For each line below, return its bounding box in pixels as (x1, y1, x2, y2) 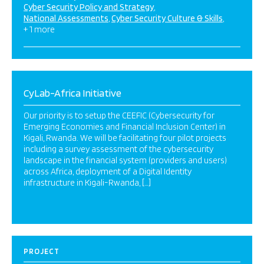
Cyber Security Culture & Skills (111, 13, 223, 24)
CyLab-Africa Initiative (24, 87, 121, 99)
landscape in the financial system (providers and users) (24, 155, 227, 166)
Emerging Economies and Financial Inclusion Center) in (24, 121, 226, 132)
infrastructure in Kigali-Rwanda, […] (24, 177, 151, 188)
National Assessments (24, 13, 108, 24)
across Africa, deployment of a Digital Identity (24, 166, 192, 177)
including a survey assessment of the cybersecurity (24, 144, 213, 154)
